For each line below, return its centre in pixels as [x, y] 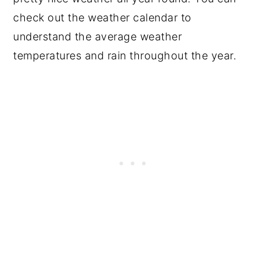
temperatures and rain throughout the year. [125, 56]
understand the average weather [98, 37]
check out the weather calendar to [102, 18]
